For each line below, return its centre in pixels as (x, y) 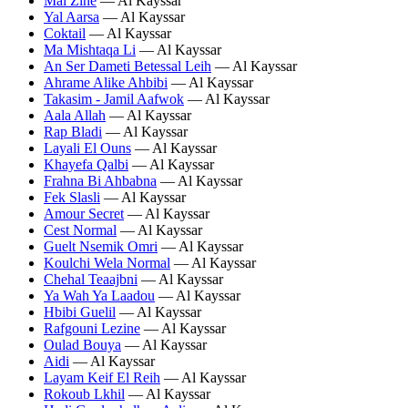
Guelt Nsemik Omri (101, 246)
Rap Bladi (73, 131)
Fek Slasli (72, 197)
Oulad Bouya (82, 344)
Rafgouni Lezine (92, 328)
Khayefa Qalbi (86, 164)
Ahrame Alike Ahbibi (106, 82)
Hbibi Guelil (80, 311)
